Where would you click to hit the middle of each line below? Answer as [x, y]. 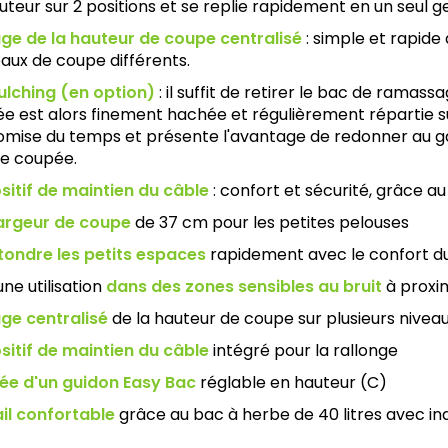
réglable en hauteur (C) [291, 383]
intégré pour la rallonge [303, 351]
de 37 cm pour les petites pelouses [270, 223]
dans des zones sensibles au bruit [244, 287]
